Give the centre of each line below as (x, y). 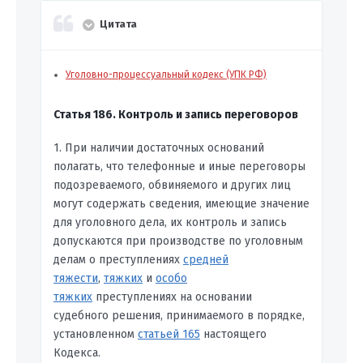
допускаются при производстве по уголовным (178, 241)
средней (206, 260)
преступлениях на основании (172, 297)
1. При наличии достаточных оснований (159, 148)
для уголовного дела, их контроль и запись (170, 223)
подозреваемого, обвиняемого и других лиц (172, 186)
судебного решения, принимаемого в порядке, (179, 316)
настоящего (233, 335)
